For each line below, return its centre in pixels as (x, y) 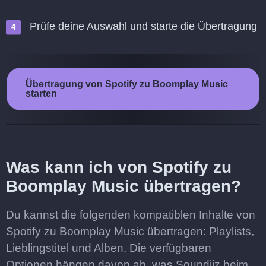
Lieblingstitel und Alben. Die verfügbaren (109, 248)
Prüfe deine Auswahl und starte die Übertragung (143, 26)
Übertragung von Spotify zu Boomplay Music (127, 84)
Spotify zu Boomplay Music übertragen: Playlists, (130, 231)
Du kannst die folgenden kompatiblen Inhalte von (131, 215)
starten (41, 94)
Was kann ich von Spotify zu (119, 167)
